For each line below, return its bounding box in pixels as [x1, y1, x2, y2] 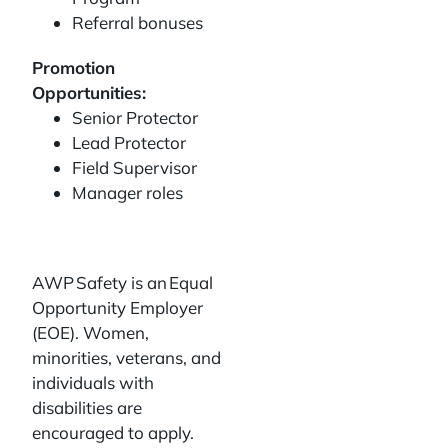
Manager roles [72, 182, 187, 203]
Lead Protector [72, 132, 190, 153]
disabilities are [32, 397, 142, 418]
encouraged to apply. [32, 422, 194, 443]
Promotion [32, 57, 115, 78]
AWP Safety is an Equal [32, 272, 213, 293]
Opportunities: [32, 82, 146, 103]
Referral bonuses [72, 12, 203, 33]
